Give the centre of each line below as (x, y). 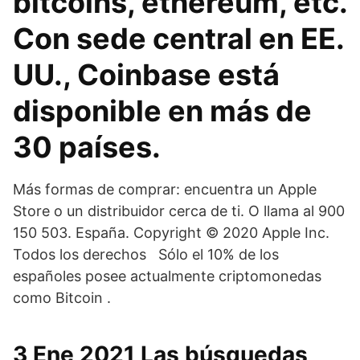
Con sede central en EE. (178, 39)
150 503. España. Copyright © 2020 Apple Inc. (171, 233)
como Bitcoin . (62, 298)
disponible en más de (162, 111)
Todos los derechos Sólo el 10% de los (146, 254)
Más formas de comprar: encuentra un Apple (165, 189)
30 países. (87, 147)
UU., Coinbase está (146, 75)
